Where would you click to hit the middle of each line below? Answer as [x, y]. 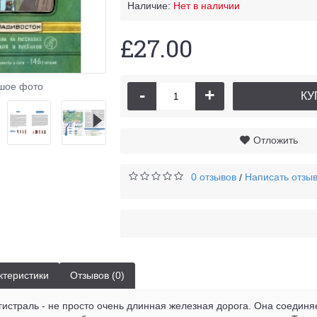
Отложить [275, 140]
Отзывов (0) [97, 275]
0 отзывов [214, 177]
